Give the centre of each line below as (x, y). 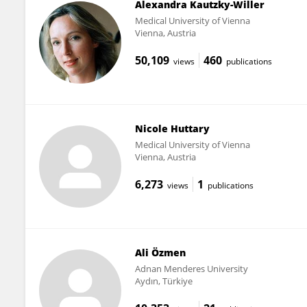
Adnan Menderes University (191, 268)
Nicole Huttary (172, 128)
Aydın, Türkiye (163, 281)
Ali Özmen (160, 252)
